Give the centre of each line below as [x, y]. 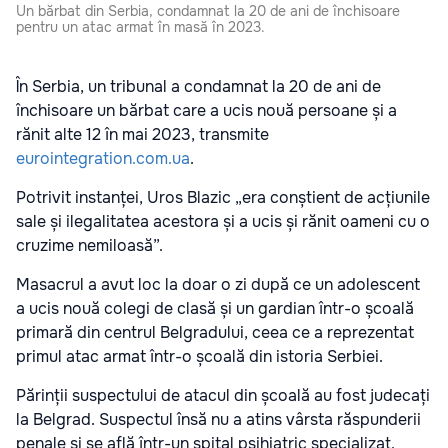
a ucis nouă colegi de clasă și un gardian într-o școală [215, 308]
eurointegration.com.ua [103, 158]
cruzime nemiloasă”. [89, 245]
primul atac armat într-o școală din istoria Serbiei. [199, 356]
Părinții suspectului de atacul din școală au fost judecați [223, 395]
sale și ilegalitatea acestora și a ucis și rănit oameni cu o [223, 221]
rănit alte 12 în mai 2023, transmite [142, 134]
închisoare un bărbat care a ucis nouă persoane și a [206, 110]
